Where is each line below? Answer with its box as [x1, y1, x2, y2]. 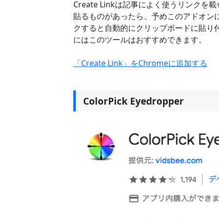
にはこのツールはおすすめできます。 [73, 34, 206, 45]
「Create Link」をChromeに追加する [73, 58, 207, 69]
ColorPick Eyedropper [83, 94, 184, 108]
